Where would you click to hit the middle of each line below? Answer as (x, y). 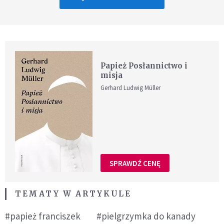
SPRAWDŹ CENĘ (135, 163)
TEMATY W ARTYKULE (73, 194)
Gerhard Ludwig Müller (131, 87)
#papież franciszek (43, 216)
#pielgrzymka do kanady (146, 216)
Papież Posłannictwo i (144, 65)
